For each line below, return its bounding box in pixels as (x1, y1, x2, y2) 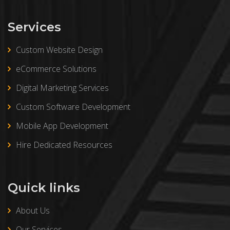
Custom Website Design (16, 44, 103, 55)
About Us (16, 205, 50, 216)
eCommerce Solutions (16, 63, 97, 74)
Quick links (8, 180, 80, 195)
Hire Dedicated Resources (16, 139, 112, 150)
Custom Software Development (16, 101, 130, 112)
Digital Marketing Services (16, 82, 109, 93)
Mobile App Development (16, 120, 108, 131)
